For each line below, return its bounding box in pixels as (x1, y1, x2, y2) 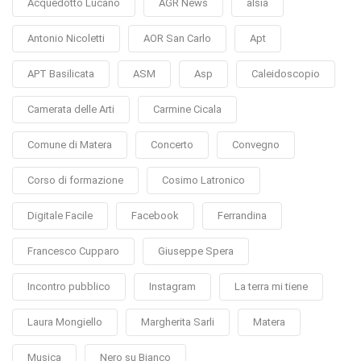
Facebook (131, 209, 179, 222)
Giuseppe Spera (158, 244, 234, 257)
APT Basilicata (27, 67, 94, 80)
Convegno (232, 138, 280, 151)
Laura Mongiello (27, 315, 102, 328)
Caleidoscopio (251, 67, 320, 80)
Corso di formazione (27, 173, 123, 186)
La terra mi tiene (234, 280, 308, 293)
